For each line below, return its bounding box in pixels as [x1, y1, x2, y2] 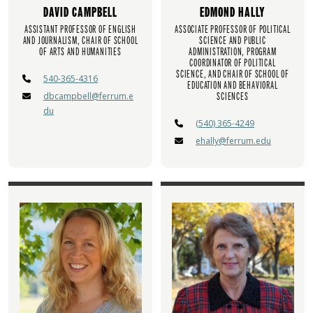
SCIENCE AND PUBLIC [199, 34, 266, 48]
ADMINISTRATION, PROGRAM [189, 45, 277, 59]
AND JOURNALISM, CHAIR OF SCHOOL [22, 34, 138, 48]
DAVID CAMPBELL [43, 4, 117, 21]
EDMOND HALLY [200, 4, 265, 21]
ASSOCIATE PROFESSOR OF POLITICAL [175, 23, 291, 36]
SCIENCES [217, 90, 249, 103]
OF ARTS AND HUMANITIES [39, 45, 122, 59]
